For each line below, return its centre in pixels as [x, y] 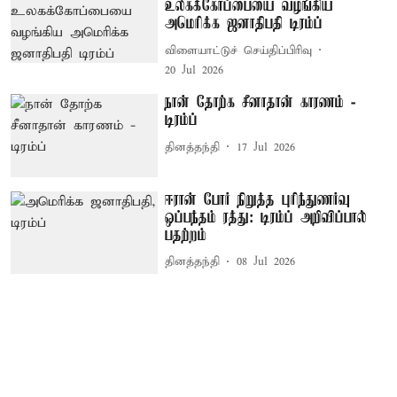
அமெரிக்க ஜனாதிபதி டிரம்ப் [244, 24]
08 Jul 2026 [266, 262]
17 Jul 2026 [266, 147]
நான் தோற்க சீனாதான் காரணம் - [261, 103]
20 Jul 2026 [195, 71]
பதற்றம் [186, 235]
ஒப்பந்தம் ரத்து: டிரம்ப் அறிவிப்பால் [266, 218]
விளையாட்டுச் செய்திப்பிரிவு [239, 51]
